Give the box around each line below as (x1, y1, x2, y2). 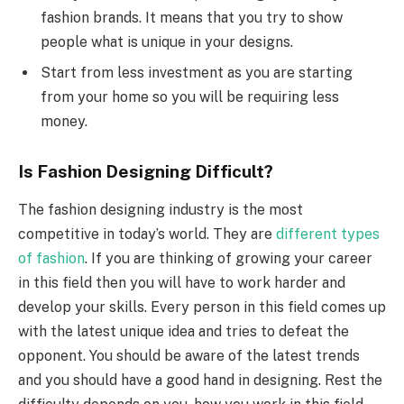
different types (276, 225, 380, 243)
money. (41, 112, 87, 130)
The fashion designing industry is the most (18, 200, 303, 218)
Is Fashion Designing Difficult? (18, 161, 273, 182)
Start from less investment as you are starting (41, 63, 353, 81)
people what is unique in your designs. (41, 32, 293, 50)
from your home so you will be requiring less (41, 87, 339, 106)
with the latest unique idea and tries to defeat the (18, 322, 349, 340)
